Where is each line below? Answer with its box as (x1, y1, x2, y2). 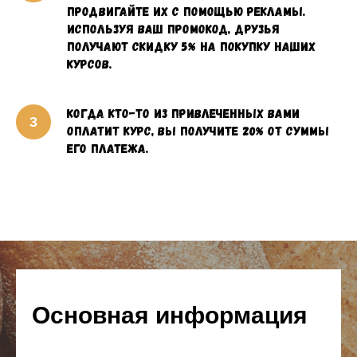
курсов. (67, 56, 112, 71)
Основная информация (32, 302, 308, 328)
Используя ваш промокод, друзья (67, 21, 280, 36)
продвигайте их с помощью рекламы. (67, 3, 305, 18)
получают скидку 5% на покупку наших (67, 38, 316, 53)
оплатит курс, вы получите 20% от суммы (67, 123, 329, 138)
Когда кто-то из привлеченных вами (67, 105, 300, 120)
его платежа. (67, 140, 148, 155)
